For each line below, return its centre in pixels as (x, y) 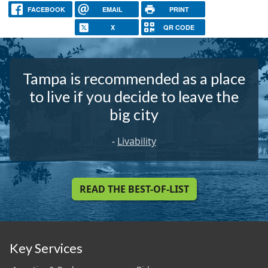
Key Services (46, 248)
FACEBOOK (46, 9)
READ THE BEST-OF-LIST (134, 189)
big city (134, 115)
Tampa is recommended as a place (134, 79)
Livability (137, 141)
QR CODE (179, 28)
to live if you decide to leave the (134, 97)
